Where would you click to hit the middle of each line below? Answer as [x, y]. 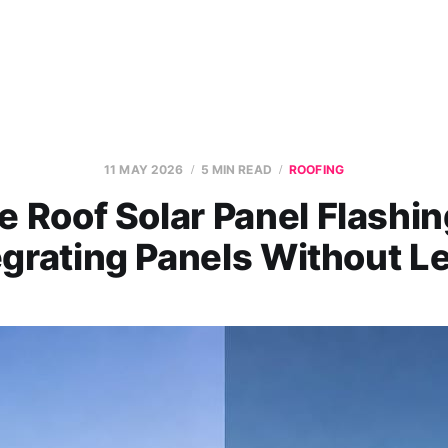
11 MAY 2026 [144, 169]
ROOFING [316, 169]
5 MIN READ [236, 169]
